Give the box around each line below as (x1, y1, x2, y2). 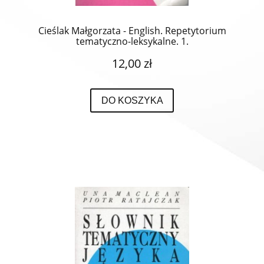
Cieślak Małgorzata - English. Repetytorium (38, 24, 226, 37)
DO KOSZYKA (101, 95, 163, 106)
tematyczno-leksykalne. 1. (75, 34, 189, 48)
